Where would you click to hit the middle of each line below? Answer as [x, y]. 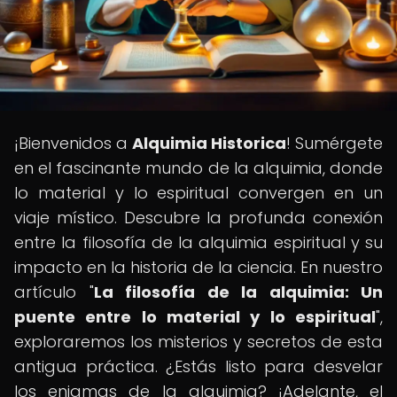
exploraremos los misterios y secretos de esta [198, 342]
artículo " [54, 292]
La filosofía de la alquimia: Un [238, 292]
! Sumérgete [335, 143]
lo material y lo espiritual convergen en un [198, 193]
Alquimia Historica [209, 143]
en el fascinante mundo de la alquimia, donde [198, 168]
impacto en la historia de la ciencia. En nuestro [198, 267]
